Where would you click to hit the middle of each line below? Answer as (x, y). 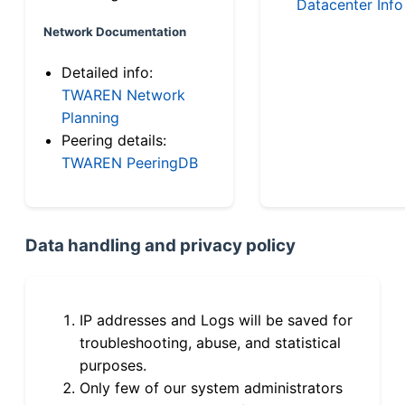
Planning (90, 117)
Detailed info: (107, 72)
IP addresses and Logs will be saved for (216, 320)
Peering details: (114, 140)
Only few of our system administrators (211, 387)
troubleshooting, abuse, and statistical (210, 342)
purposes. (113, 365)
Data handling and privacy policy (160, 245)
